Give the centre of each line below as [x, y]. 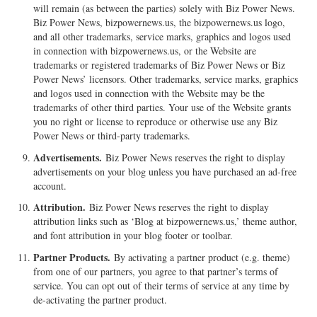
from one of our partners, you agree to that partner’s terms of [156, 271]
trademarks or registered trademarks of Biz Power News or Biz [160, 65]
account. [50, 185]
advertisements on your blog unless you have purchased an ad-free [165, 171]
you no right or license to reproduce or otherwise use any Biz [156, 122]
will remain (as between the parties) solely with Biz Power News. [165, 8]
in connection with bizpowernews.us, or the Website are [145, 51]
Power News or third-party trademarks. [112, 136]
